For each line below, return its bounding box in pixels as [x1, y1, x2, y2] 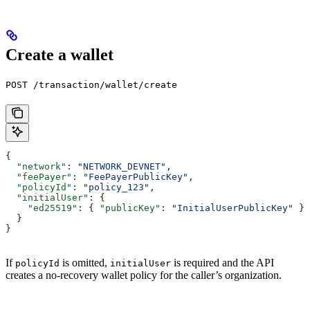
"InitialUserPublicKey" [172, 202, 293, 213]
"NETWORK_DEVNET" [77, 161, 166, 172]
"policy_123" [83, 181, 149, 192]
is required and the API [171, 256, 274, 268]
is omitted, [60, 256, 110, 268]
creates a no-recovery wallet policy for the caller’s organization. [6, 268, 282, 281]
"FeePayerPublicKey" [83, 171, 188, 182]
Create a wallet [6, 45, 113, 64]
